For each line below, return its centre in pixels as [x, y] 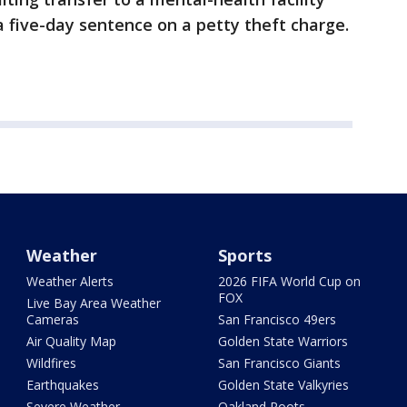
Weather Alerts [70, 281]
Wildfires [52, 363]
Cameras [53, 319]
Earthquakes [63, 385]
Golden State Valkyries [283, 385]
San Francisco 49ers [277, 319]
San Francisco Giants [279, 363]
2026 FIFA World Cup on [289, 281]
